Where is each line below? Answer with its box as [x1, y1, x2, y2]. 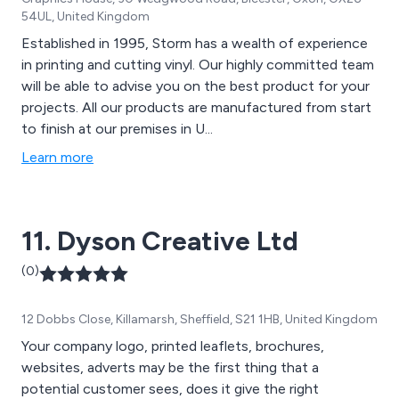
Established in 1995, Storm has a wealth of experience [21, 35, 368, 53]
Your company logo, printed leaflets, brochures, [21, 338, 324, 355]
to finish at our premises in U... [21, 120, 213, 138]
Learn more [21, 149, 94, 167]
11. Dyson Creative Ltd [21, 224, 298, 258]
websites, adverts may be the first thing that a [21, 359, 319, 377]
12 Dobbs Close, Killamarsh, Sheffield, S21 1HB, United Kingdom [21, 312, 378, 328]
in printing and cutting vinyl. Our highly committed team [21, 56, 374, 74]
